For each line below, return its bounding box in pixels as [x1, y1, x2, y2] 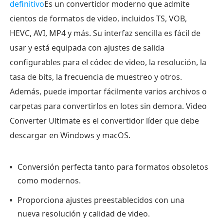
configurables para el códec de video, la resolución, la [10, 56, 206, 68]
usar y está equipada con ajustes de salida [10, 42, 164, 53]
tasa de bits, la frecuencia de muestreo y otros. [10, 71, 182, 82]
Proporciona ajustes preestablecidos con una [18, 194, 184, 205]
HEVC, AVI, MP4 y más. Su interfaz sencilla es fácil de [10, 27, 200, 38]
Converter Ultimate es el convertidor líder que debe [10, 115, 199, 126]
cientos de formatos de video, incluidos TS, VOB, [10, 13, 187, 24]
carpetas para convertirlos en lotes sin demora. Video [10, 100, 207, 111]
